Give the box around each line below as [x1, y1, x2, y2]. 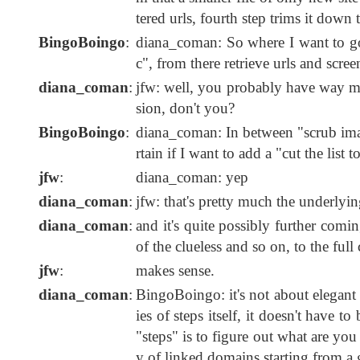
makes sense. [136, 262, 215, 280]
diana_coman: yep [136, 169, 248, 186]
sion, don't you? [136, 100, 235, 117]
